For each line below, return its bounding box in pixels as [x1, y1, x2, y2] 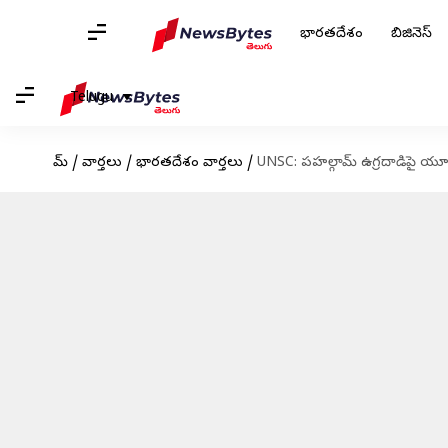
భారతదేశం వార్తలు [135, 154, 243, 173]
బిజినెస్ [391, 25, 432, 44]
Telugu [70, 88, 113, 108]
